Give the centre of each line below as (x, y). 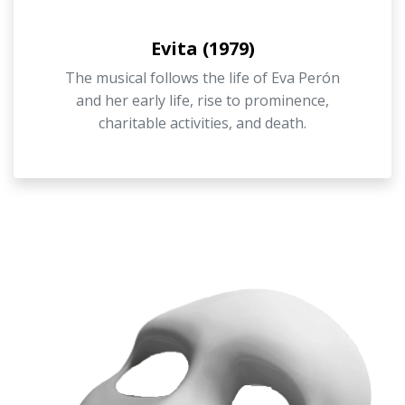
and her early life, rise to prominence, (202, 100)
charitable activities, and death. (202, 122)
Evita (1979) (202, 48)
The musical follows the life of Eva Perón (202, 77)
